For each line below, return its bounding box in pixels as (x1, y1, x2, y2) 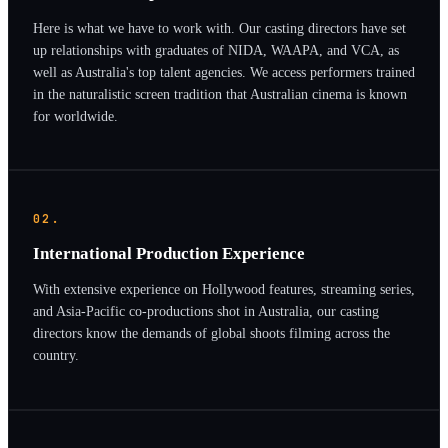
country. (33, 347, 79, 364)
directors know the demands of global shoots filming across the (33, 325, 390, 342)
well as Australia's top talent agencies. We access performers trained (33, 63, 415, 80)
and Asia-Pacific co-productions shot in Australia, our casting (33, 303, 379, 320)
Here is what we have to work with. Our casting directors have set (33, 19, 406, 36)
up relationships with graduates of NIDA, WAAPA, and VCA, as (33, 41, 399, 58)
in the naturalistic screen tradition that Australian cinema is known (33, 85, 407, 102)
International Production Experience (33, 243, 305, 263)
